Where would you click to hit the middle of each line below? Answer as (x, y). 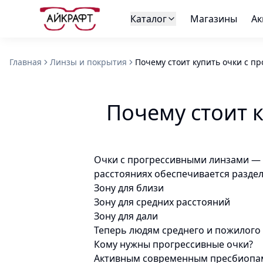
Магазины (213, 19)
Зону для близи (129, 188)
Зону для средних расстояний (162, 202)
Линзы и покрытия (88, 62)
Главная (26, 62)
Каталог (148, 19)
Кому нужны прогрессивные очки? (173, 244)
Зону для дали (126, 216)
